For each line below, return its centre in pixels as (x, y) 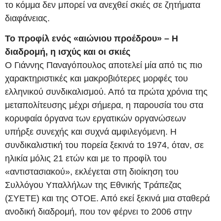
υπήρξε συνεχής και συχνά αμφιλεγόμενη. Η (91, 132)
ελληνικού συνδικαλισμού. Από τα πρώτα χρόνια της (106, 92)
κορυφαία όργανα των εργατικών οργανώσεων (95, 119)
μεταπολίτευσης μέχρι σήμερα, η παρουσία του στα (104, 105)
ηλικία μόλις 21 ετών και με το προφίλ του (86, 159)
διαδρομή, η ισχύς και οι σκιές (68, 52)
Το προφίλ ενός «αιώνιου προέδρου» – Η (92, 39)
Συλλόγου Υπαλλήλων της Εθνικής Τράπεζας (93, 185)
